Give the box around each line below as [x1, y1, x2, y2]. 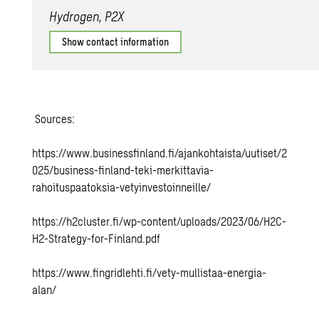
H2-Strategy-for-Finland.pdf [32, 231, 161, 246]
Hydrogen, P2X [49, 9, 125, 25]
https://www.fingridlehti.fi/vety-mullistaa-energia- [32, 266, 267, 280]
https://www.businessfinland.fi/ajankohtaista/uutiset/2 [32, 146, 288, 160]
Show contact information [62, 36, 169, 48]
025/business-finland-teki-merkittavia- [32, 163, 214, 177]
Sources [32, 112, 73, 126]
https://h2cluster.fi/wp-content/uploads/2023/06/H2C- [32, 214, 287, 229]
